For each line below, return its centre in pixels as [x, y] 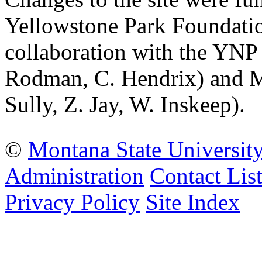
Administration [74, 176]
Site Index [193, 202]
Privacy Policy [72, 202]
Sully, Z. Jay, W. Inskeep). [125, 105]
